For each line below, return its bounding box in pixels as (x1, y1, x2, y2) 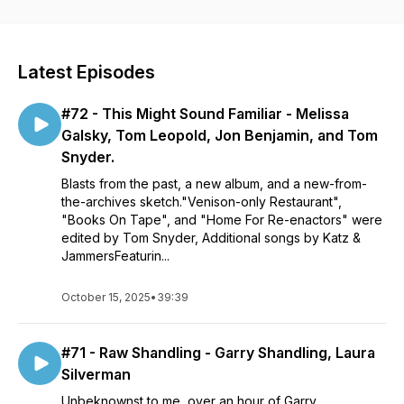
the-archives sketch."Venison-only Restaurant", (61, 194, 342, 209)
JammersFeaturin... (61, 248, 170, 263)
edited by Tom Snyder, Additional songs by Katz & (61, 230, 361, 245)
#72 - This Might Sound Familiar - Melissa (61, 105, 349, 123)
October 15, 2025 (61, 290, 151, 304)
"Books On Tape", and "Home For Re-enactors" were (61, 212, 382, 227)
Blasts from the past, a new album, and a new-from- (61, 176, 367, 191)
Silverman (61, 365, 131, 383)
